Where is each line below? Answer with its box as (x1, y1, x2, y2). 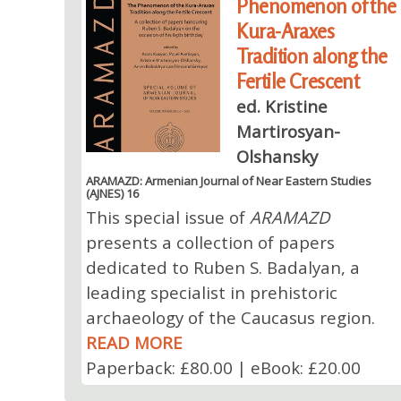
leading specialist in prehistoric (85, 280, 337, 303)
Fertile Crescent (236, 68, 360, 93)
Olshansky (236, 144, 319, 167)
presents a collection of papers (85, 230, 335, 253)
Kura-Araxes (236, 18, 335, 43)
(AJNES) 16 (85, 184, 139, 201)
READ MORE (85, 330, 183, 354)
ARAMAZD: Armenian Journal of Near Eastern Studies (85, 172, 371, 189)
